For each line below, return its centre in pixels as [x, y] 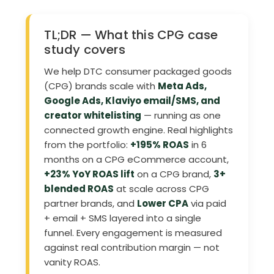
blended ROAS [79, 189]
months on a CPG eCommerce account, [137, 159]
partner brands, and [91, 203]
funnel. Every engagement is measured [133, 233]
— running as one [181, 115]
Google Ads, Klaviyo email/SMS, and [132, 101]
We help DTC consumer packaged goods [138, 71]
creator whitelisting [93, 115]
